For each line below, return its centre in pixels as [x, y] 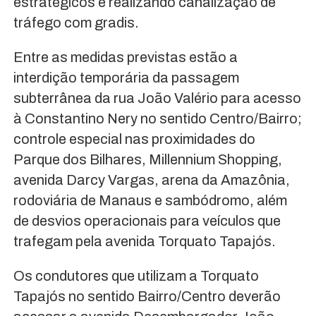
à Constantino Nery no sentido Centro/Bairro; [157, 119]
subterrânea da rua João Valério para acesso [157, 98]
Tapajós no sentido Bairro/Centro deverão [147, 297]
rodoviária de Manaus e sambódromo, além [150, 201]
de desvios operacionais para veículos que [147, 221]
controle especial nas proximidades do [134, 139]
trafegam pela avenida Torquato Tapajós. [144, 242]
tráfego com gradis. [76, 23]
